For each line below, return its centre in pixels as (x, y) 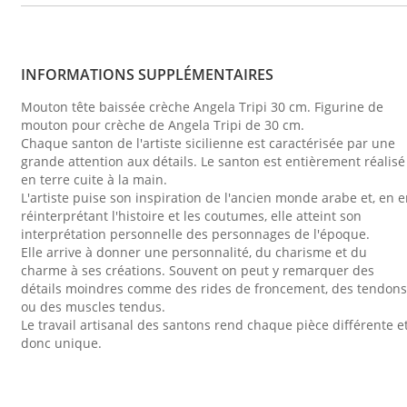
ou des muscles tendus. (93, 307)
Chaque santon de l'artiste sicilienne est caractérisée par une (208, 144)
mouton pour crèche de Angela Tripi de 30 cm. (163, 125)
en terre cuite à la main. (94, 180)
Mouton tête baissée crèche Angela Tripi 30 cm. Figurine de (202, 107)
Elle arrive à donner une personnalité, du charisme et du (194, 253)
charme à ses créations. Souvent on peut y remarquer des (198, 271)
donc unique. (61, 343)
